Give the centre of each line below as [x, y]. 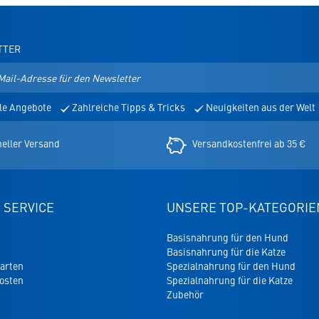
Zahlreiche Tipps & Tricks [127, 107]
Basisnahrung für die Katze [226, 252]
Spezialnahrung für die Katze [230, 280]
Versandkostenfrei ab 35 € [249, 143]
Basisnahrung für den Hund [228, 237]
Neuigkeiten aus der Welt [259, 107]
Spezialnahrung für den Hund [231, 266]
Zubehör [185, 294]
